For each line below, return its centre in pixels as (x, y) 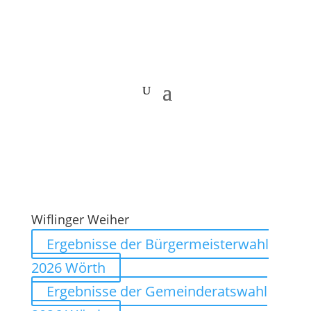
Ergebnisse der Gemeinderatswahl (157, 291)
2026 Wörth (68, 268)
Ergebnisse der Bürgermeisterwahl (157, 244)
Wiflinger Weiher (80, 219)
